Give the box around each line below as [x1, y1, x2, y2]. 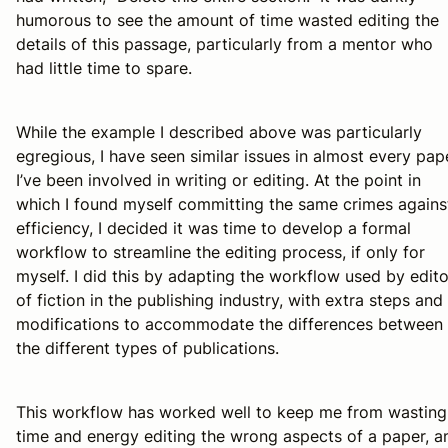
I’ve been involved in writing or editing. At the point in [16, 169, 421, 190]
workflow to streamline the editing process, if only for [16, 241, 425, 262]
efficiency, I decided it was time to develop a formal [16, 217, 411, 238]
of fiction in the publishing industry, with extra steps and [16, 289, 443, 310]
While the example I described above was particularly [16, 121, 422, 142]
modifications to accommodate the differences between [16, 313, 443, 334]
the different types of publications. [16, 337, 284, 358]
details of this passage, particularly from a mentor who [16, 33, 433, 54]
